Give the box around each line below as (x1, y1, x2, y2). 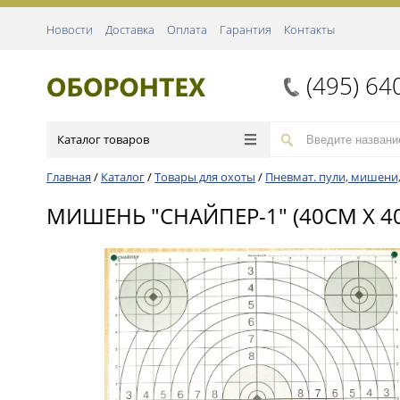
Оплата (167, 21, 207, 37)
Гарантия (220, 21, 271, 37)
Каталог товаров (57, 131, 149, 147)
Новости (46, 21, 93, 37)
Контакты (284, 21, 335, 37)
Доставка (105, 21, 154, 37)
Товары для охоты (154, 169, 255, 185)
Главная (46, 169, 91, 185)
